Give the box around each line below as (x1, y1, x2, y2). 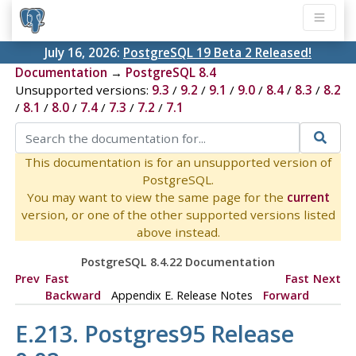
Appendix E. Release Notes (110, 287, 253, 303)
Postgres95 (83, 317, 205, 349)
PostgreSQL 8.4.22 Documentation (80, 253, 275, 269)
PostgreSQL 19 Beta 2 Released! (123, 44, 311, 61)
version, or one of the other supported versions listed (21, 206, 335, 222)
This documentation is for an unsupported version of (25, 153, 331, 170)
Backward (44, 287, 101, 303)
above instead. (136, 223, 220, 240)
